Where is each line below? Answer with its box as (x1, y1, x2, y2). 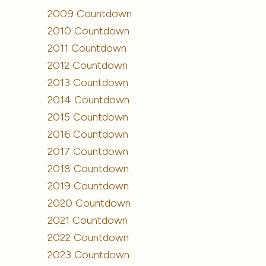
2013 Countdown (47, 76, 129, 90)
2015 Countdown (47, 110, 129, 123)
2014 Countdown (47, 93, 130, 106)
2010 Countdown (47, 24, 130, 38)
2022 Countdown (47, 230, 129, 244)
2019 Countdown (47, 179, 129, 192)
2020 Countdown (47, 196, 131, 210)
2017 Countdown (47, 144, 129, 158)
